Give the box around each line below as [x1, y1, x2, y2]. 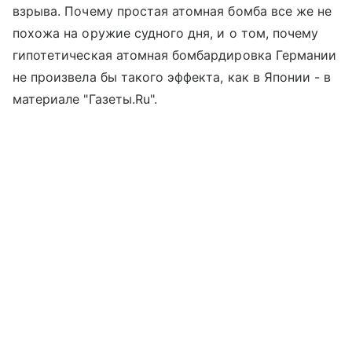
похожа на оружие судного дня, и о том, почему [13, 25, 319, 42]
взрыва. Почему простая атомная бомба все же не [13, 3, 332, 20]
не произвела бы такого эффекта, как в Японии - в [13, 69, 332, 86]
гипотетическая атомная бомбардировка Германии [13, 47, 337, 64]
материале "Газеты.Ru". [13, 91, 158, 108]
